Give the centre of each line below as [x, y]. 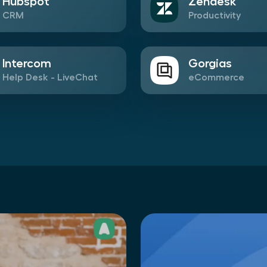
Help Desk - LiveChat [50, 77]
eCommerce [216, 77]
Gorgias [210, 63]
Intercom [27, 63]
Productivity [215, 15]
